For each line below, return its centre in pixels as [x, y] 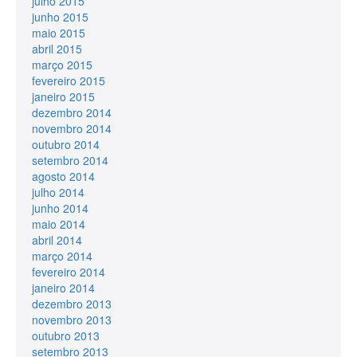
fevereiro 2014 [69, 271]
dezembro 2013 [72, 303]
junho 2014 [60, 208]
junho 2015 [60, 16]
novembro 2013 [72, 319]
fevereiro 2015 [69, 80]
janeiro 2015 [63, 96]
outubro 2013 [66, 335]
